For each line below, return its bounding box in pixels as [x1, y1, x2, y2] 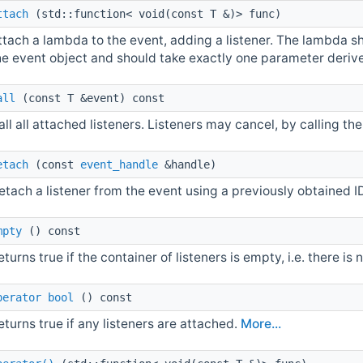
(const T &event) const [15, 91, 165, 105]
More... [241, 315, 282, 331]
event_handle [80, 157, 159, 171]
